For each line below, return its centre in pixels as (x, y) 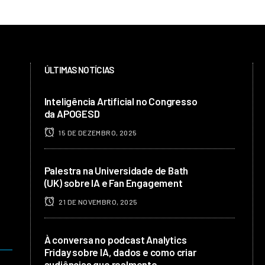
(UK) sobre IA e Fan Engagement (113, 183)
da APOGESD (72, 114)
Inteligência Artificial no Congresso (121, 101)
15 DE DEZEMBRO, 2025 (97, 132)
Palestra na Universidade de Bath (116, 170)
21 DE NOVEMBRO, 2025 (98, 202)
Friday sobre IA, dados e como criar (120, 252)
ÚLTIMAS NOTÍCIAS (79, 70)
